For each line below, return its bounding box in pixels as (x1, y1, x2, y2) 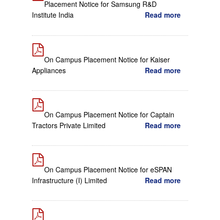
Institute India (32, 10, 74, 20)
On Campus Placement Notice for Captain (44, 109, 175, 119)
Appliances (32, 65, 66, 75)
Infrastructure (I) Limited (32, 175, 107, 185)
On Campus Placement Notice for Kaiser (44, 54, 170, 64)
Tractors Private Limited (32, 120, 106, 130)
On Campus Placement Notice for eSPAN (44, 164, 172, 174)
